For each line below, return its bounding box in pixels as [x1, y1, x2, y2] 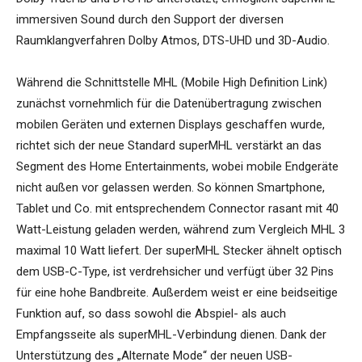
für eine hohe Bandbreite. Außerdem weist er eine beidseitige [16, 285, 338, 301]
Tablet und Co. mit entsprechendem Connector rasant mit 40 [16, 201, 339, 217]
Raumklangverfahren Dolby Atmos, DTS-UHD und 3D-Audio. [16, 33, 330, 48]
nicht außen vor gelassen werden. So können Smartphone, [16, 180, 325, 196]
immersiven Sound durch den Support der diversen [16, 12, 284, 27]
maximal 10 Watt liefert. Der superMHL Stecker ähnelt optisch [16, 243, 342, 259]
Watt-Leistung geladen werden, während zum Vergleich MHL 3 [16, 222, 345, 238]
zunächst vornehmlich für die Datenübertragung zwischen [16, 96, 322, 112]
